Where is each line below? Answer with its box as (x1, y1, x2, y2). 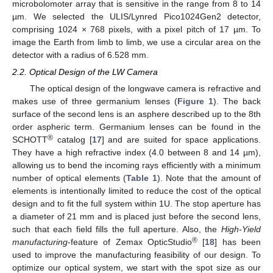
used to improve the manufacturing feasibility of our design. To (12, 250, 261, 260)
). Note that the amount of (157, 173, 261, 183)
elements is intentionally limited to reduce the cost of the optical (12, 186, 261, 196)
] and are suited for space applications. (101, 135, 261, 145)
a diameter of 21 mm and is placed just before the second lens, (12, 211, 261, 222)
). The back (213, 96, 261, 107)
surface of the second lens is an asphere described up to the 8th (12, 109, 261, 119)
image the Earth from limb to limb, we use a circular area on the (12, 37, 261, 47)
